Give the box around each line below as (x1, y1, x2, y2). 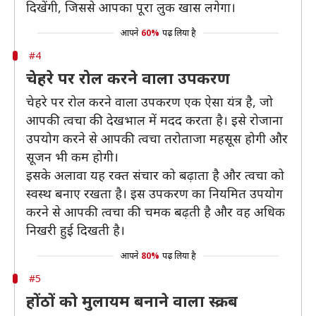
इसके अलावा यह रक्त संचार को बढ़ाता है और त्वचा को (26, 166, 284, 183)
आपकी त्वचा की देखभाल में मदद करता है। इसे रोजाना (26, 111, 283, 128)
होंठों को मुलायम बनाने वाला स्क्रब (26, 290, 238, 311)
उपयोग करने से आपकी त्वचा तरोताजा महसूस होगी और (26, 130, 288, 147)
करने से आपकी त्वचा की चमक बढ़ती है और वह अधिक (26, 203, 285, 220)
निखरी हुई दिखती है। (26, 221, 125, 238)
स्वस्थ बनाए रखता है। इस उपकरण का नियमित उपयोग (26, 185, 283, 202)
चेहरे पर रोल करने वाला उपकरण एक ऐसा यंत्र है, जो (26, 93, 273, 110)
